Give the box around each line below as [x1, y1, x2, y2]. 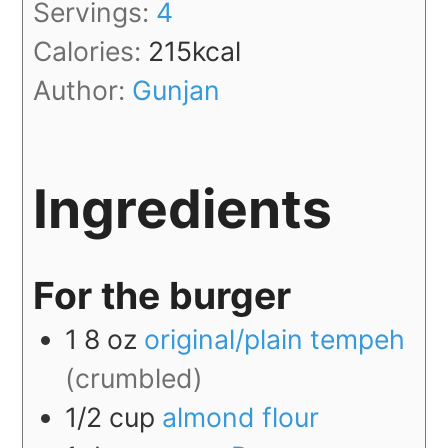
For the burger [33, 273, 292, 319]
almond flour [162, 401, 320, 434]
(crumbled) [65, 362, 204, 395]
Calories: [33, 34, 149, 67]
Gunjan [132, 73, 221, 106]
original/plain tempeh [144, 323, 406, 356]
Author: [33, 73, 133, 106]
